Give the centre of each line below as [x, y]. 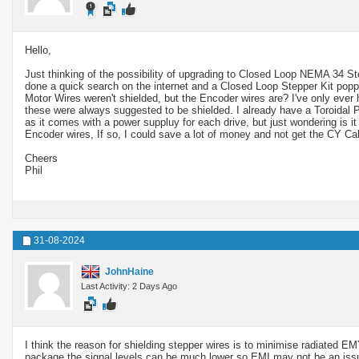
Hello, [38, 50]
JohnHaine [129, 271]
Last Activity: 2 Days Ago [129, 286]
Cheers [41, 158]
